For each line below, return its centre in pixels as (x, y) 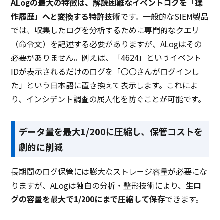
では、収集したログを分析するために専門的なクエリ (105, 30)
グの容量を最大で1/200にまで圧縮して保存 (88, 199)
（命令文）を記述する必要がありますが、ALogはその (107, 43)
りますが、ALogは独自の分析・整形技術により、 (98, 185)
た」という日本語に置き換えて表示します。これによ (105, 85)
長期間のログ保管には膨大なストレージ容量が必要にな (109, 171)
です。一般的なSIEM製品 (165, 16)
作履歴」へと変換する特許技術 (66, 16)
